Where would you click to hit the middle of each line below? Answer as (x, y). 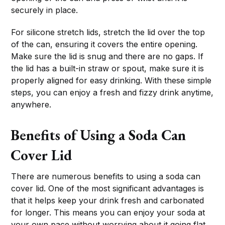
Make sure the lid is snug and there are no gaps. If (107, 56)
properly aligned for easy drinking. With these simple (111, 80)
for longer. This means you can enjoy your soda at (108, 212)
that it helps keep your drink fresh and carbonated (108, 200)
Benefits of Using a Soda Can (98, 135)
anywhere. (31, 104)
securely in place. (45, 10)
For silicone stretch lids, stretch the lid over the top (108, 32)
